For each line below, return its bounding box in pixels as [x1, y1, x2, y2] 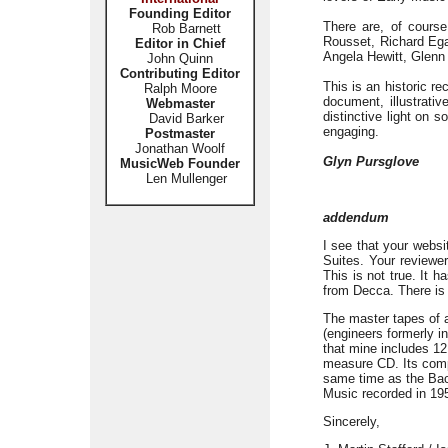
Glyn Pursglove [323, 154, 419, 169]
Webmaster [145, 96, 215, 111]
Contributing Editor [120, 66, 240, 81]
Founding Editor [129, 6, 231, 21]
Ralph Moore [143, 81, 217, 96]
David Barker [136, 111, 224, 126]
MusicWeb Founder [120, 156, 240, 171]
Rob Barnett [151, 21, 221, 36]
